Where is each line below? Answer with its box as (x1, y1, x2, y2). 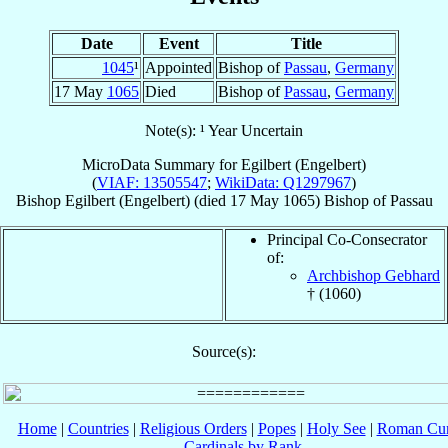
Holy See (306, 419, 366, 437)
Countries (67, 419, 129, 437)
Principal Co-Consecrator (267, 230, 427, 248)
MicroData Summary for (82, 155, 241, 173)
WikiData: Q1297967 (215, 173, 351, 191)
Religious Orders (139, 419, 247, 437)
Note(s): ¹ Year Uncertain (145, 121, 303, 139)
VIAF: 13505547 (97, 173, 207, 191)
